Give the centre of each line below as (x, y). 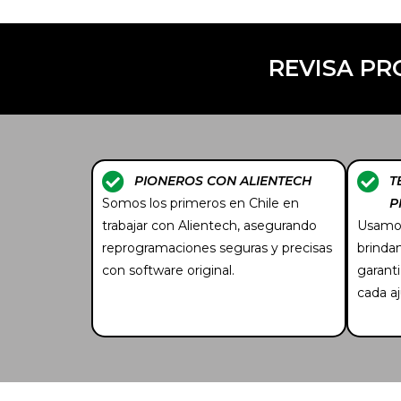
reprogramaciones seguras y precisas (217, 247)
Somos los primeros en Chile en (200, 203)
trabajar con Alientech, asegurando (209, 225)
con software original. (168, 270)
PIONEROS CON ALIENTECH (223, 180)
